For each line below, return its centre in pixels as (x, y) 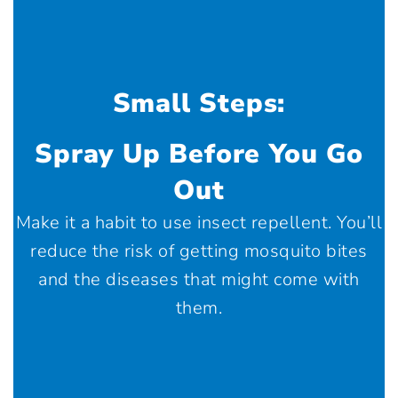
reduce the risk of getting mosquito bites (199, 251)
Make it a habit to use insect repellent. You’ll (199, 222)
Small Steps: (199, 103)
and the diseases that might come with (199, 279)
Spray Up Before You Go (199, 154)
